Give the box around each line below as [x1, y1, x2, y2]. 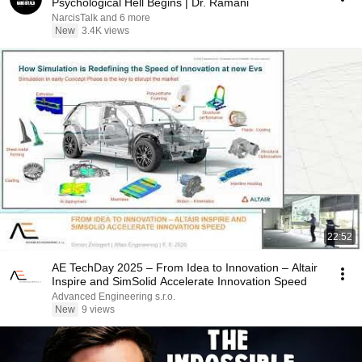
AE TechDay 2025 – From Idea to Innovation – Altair [52, 261, 318, 274]
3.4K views [82, 25, 129, 36]
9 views [82, 304, 115, 315]
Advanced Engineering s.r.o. [52, 291, 175, 302]
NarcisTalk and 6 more [52, 12, 150, 23]
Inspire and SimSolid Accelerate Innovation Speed [52, 275, 307, 288]
